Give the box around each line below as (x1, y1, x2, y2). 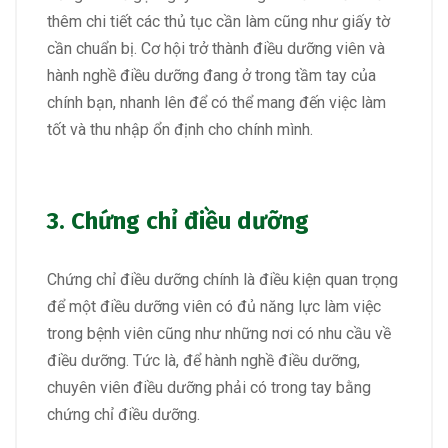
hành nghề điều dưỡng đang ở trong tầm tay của (47, 66, 376, 86)
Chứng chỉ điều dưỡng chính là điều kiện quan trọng (47, 269, 398, 289)
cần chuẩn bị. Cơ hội (47, 39, 185, 59)
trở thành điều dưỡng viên (185, 39, 365, 59)
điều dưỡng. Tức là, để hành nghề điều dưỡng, (47, 350, 360, 370)
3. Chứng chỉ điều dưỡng (47, 206, 309, 235)
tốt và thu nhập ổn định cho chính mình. (47, 120, 313, 140)
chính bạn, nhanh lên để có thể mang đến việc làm (47, 93, 386, 113)
